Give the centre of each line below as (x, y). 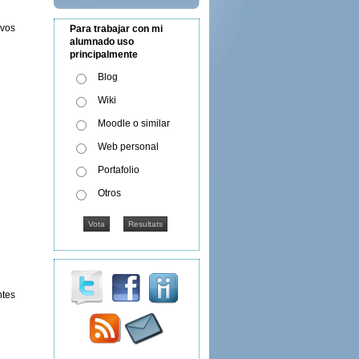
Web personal (129, 147)
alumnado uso (102, 42)
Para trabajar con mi (117, 29)
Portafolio (119, 170)
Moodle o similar (134, 123)
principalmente (104, 54)
